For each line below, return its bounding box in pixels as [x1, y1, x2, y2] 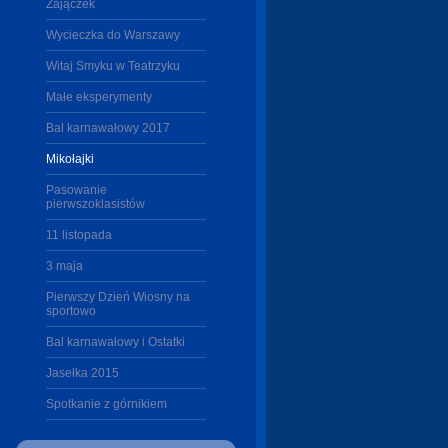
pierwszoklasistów [46, 197, 145, 211]
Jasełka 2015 [46, 366, 119, 380]
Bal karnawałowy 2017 [46, 121, 170, 135]
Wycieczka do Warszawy [46, 28, 180, 42]
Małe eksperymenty [46, 90, 152, 104]
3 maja [46, 259, 83, 273]
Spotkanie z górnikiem [46, 397, 167, 411]
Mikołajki [46, 152, 94, 166]
